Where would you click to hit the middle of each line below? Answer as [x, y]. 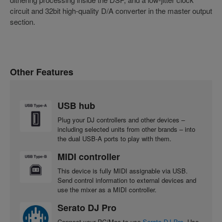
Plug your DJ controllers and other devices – [121, 119]
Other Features [42, 72]
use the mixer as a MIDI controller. [107, 189]
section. [23, 22]
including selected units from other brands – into [126, 129]
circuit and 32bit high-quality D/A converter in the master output [111, 11]
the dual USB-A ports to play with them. [114, 138]
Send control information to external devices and [127, 180]
